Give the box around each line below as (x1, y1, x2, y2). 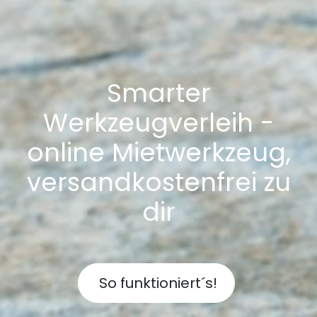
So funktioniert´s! (95, 273, 217, 293)
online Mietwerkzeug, (26, 135, 291, 170)
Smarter (106, 76, 211, 110)
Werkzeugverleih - (43, 105, 274, 140)
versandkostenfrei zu (26, 165, 291, 200)
